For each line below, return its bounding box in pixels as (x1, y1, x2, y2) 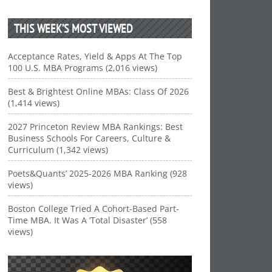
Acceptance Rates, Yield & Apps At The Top (8, 50, 183, 62)
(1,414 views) (8, 97, 60, 109)
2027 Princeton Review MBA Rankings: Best (8, 121, 183, 132)
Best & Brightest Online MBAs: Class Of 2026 (8, 86, 189, 97)
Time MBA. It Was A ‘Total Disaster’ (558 (8, 214, 168, 226)
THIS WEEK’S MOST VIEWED (14, 21, 134, 36)
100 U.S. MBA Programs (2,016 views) (8, 62, 158, 73)
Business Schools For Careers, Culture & (8, 132, 171, 144)
